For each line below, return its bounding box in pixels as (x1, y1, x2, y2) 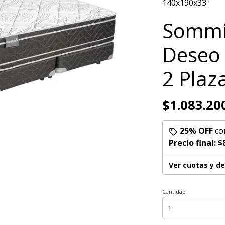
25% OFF (179, 125, 213, 136)
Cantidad (162, 188, 186, 195)
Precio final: (168, 137, 218, 148)
